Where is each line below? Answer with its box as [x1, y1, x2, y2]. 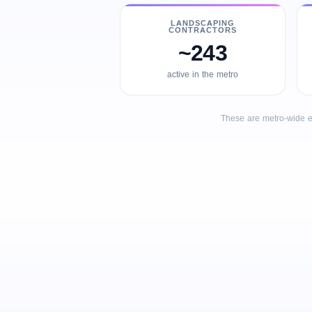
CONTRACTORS [168, 25, 237, 35]
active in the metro [167, 69, 238, 80]
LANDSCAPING [170, 18, 235, 28]
